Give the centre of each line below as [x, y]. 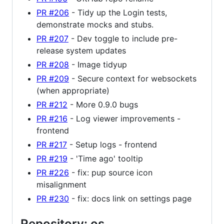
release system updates [81, 51]
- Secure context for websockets [133, 79]
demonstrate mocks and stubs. [95, 25]
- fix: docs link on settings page [130, 199]
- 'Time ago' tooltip [105, 159]
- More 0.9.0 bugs [103, 105]
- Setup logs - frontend [112, 145]
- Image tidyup [98, 65]
